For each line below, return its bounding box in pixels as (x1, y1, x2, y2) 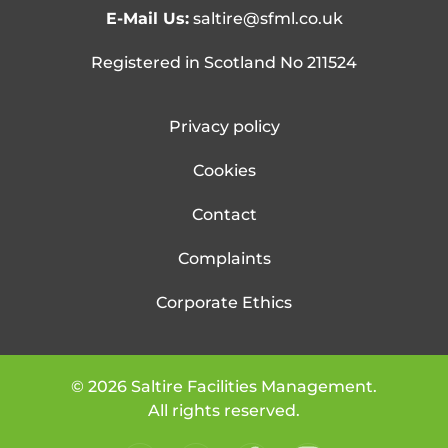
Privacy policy (168, 116, 280, 136)
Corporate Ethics (156, 292, 292, 312)
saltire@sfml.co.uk (192, 8, 343, 28)
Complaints (177, 248, 271, 268)
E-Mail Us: (105, 8, 189, 28)
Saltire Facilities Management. (127, 376, 377, 396)
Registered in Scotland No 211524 (91, 52, 357, 72)
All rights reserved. (148, 400, 300, 420)
